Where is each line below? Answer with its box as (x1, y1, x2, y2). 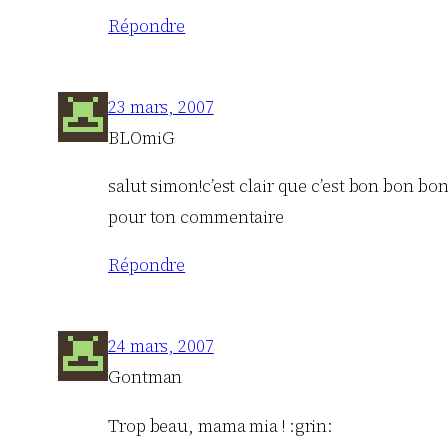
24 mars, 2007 (108, 334, 214, 359)
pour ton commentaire (108, 205, 284, 230)
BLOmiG (108, 125, 175, 150)
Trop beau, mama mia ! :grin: (108, 413, 334, 438)
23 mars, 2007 (108, 94, 214, 119)
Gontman (108, 365, 183, 390)
